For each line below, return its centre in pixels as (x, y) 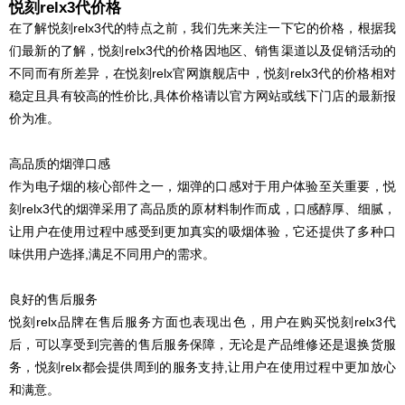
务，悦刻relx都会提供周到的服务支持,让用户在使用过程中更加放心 (202, 367)
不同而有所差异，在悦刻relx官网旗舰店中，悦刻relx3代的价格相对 (202, 73)
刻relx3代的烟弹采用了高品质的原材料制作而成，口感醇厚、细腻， (202, 208)
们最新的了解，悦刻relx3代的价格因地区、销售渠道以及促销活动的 (202, 50)
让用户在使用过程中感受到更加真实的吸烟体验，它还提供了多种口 (202, 231)
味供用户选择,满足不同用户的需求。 (112, 254)
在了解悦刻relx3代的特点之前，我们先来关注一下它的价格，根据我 (202, 28)
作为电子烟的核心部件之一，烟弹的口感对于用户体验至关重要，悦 (202, 186)
